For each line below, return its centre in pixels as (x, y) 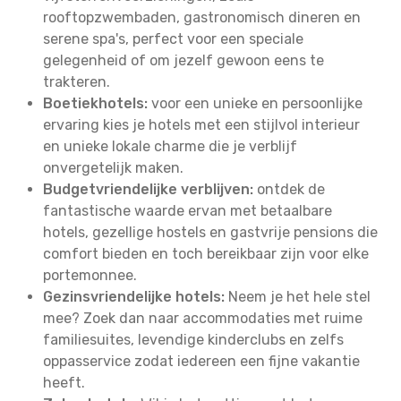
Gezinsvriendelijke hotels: (134, 297)
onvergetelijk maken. (113, 168)
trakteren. (77, 82)
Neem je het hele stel (298, 297)
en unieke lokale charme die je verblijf (170, 146)
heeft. (64, 383)
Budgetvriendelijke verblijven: (148, 189)
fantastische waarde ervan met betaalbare (188, 211)
